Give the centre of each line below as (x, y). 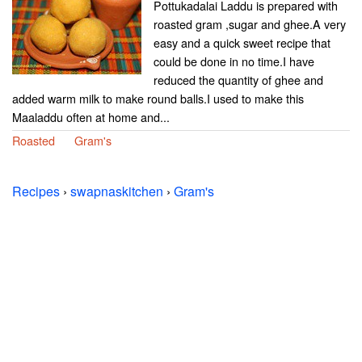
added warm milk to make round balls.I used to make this (158, 99)
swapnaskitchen (117, 192)
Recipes (36, 192)
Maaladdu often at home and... (91, 117)
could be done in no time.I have (234, 61)
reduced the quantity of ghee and (238, 80)
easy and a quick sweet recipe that (242, 43)
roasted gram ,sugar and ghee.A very (250, 24)
